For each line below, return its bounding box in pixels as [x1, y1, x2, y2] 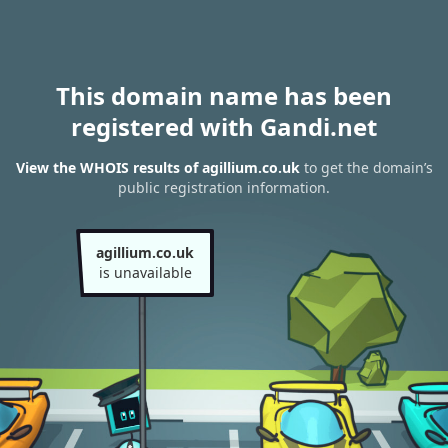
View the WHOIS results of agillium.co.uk [15, 158, 300, 178]
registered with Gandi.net [71, 110, 377, 143]
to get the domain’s [299, 158, 433, 178]
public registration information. [118, 178, 330, 198]
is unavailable [98, 263, 192, 282]
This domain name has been [56, 79, 392, 112]
